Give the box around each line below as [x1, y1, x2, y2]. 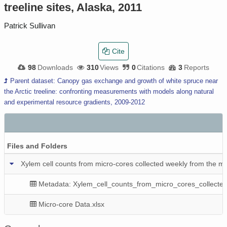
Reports [183, 63, 209, 71]
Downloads [37, 63, 73, 71]
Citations [137, 63, 165, 71]
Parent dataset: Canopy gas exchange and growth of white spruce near [10, 77, 218, 85]
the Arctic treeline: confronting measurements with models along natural [4, 88, 214, 95]
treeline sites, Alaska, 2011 [4, 1, 142, 14]
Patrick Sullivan [4, 21, 55, 30]
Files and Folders [7, 141, 67, 150]
